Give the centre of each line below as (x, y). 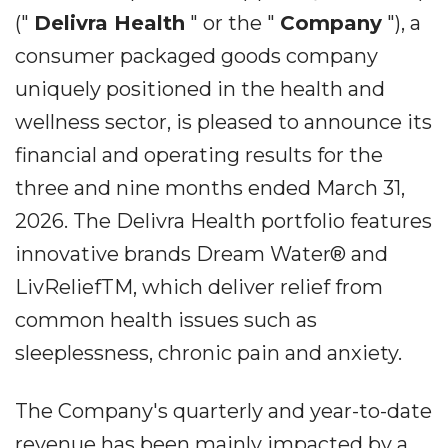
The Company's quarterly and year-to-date (223, 411)
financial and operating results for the (199, 155)
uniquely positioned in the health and (200, 89)
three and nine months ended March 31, (210, 188)
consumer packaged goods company (196, 56)
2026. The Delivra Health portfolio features (223, 221)
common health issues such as (166, 320)
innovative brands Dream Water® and (201, 254)
